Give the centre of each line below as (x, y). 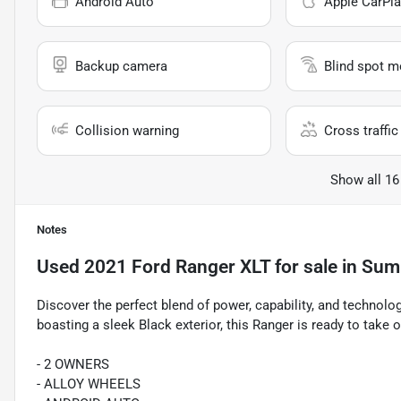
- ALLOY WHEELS (89, 384)
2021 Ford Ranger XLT (177, 267)
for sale (304, 267)
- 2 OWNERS (73, 365)
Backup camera (121, 67)
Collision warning (127, 131)
